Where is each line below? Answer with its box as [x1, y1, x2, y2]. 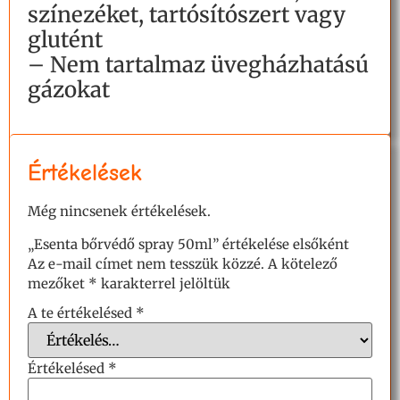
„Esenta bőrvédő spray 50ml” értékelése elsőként [28, 235, 349, 253]
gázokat [28, 76, 110, 104]
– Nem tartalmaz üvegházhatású [28, 51, 369, 79]
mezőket [28, 274, 88, 292]
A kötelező [268, 254, 337, 272]
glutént [28, 26, 103, 54]
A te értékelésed [28, 304, 136, 322]
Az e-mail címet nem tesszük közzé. [28, 254, 264, 272]
